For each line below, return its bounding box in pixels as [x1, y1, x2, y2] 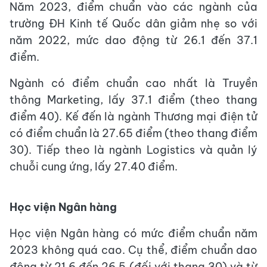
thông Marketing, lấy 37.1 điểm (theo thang [10, 92, 257, 107]
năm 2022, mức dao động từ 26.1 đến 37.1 [10, 33, 257, 47]
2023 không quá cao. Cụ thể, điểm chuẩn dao [10, 243, 257, 257]
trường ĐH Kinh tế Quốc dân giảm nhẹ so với [10, 16, 257, 30]
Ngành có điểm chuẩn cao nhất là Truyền [10, 76, 257, 90]
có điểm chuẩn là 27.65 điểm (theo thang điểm [10, 126, 257, 140]
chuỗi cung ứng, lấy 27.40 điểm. [10, 159, 178, 173]
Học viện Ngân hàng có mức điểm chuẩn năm [10, 226, 257, 240]
